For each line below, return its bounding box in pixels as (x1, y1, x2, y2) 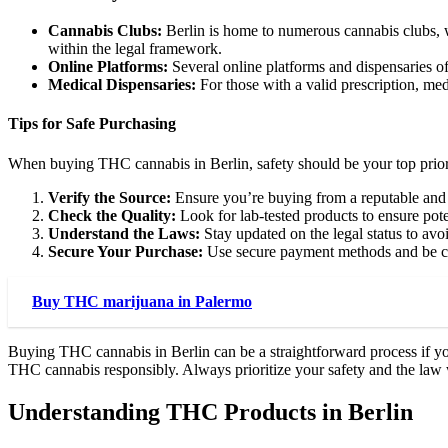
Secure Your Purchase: (48, 242, 203, 260)
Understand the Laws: (48, 224, 200, 242)
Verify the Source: (48, 188, 171, 206)
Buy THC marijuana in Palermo (32, 292, 252, 310)
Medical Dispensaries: (48, 76, 196, 94)
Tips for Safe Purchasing (8, 115, 176, 133)
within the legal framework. (48, 40, 222, 58)
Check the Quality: (48, 206, 176, 224)
